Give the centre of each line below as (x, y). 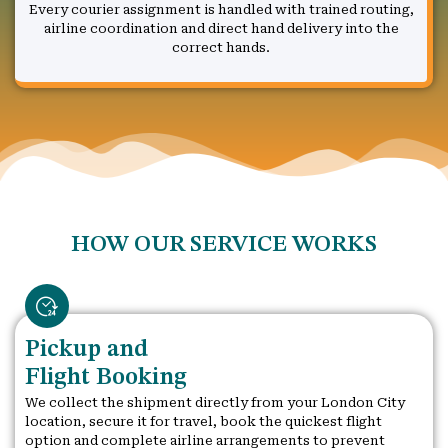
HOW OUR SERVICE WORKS (224, 244)
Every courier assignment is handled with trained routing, (221, 10)
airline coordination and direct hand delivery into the (221, 29)
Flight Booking (106, 377)
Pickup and (86, 349)
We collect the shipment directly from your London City (215, 402)
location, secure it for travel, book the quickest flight (203, 421)
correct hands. (221, 48)
